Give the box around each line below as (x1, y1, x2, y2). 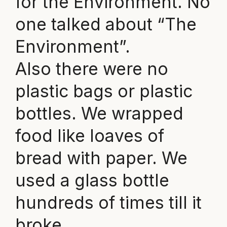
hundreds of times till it (15, 192, 202, 213)
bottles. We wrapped (15, 102, 183, 124)
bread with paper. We (15, 147, 187, 168)
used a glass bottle (15, 169, 169, 191)
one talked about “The (15, 13, 197, 34)
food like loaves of (15, 125, 164, 146)
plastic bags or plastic (15, 80, 193, 101)
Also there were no (15, 58, 168, 79)
